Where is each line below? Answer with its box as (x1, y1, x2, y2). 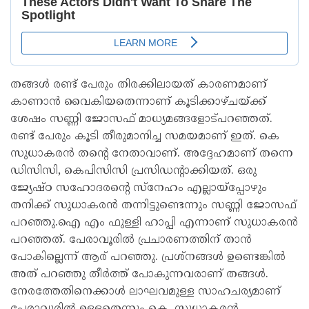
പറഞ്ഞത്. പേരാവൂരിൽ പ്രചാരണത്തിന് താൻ (10, 233, 252, 248)
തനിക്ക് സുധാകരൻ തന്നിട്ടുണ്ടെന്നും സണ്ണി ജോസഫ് (10, 199, 297, 213)
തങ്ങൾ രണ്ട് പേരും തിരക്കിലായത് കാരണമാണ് (10, 78, 267, 92)
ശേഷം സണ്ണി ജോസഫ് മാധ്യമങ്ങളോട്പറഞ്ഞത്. (10, 112, 272, 127)
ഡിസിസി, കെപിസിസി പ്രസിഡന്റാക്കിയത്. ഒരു (10, 164, 257, 179)
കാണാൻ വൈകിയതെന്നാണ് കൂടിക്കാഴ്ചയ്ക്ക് (10, 95, 266, 110)
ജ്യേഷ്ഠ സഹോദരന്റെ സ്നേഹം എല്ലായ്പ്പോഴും (10, 181, 267, 196)
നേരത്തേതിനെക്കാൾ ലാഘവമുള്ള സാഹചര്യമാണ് (10, 285, 281, 299)
